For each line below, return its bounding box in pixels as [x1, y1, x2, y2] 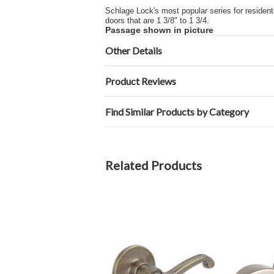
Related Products [105, 158, 202, 172]
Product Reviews [105, 75, 176, 87]
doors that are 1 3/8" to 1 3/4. [105, 16, 209, 25]
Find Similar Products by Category [105, 106, 249, 117]
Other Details [105, 45, 162, 56]
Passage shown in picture [105, 25, 213, 35]
